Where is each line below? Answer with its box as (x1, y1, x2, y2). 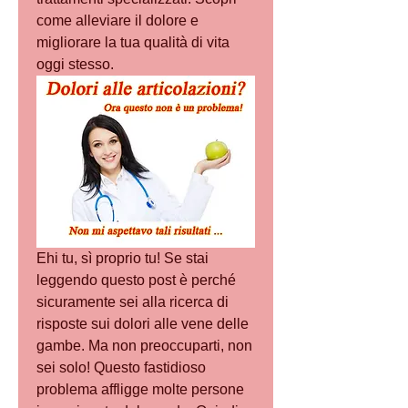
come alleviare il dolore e (36, 13, 199, 28)
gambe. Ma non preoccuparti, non (36, 338, 252, 354)
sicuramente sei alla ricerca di (36, 294, 229, 311)
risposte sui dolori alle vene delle (36, 316, 249, 332)
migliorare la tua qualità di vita (36, 35, 229, 50)
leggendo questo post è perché (36, 272, 236, 289)
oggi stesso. (36, 56, 114, 72)
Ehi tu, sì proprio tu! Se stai (36, 250, 209, 267)
